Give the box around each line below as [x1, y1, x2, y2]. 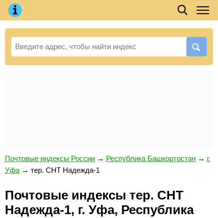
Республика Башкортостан [106, 154, 196, 163]
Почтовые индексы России [5, 154, 95, 163]
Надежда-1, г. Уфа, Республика [5, 203, 194, 217]
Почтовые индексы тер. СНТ [5, 188, 183, 202]
